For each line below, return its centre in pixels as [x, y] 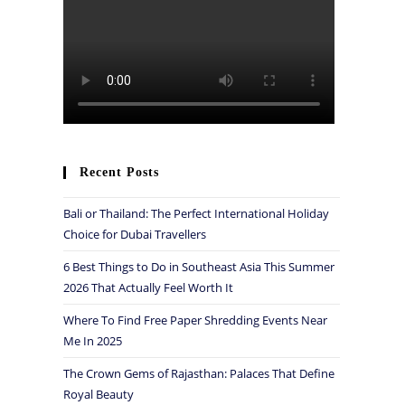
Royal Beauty [99, 394]
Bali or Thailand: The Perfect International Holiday [196, 213]
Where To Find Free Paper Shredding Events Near [195, 320]
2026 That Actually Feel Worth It [148, 287]
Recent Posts [119, 172]
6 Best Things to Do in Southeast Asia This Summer [199, 266]
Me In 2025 [93, 340]
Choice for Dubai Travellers [135, 234]
